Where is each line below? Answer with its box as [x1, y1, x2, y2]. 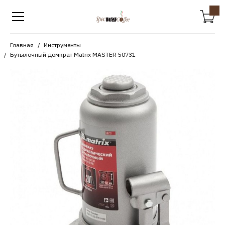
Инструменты [44, 41, 81, 49]
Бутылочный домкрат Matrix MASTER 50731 [10, 51, 136, 58]
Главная [10, 41, 34, 49]
